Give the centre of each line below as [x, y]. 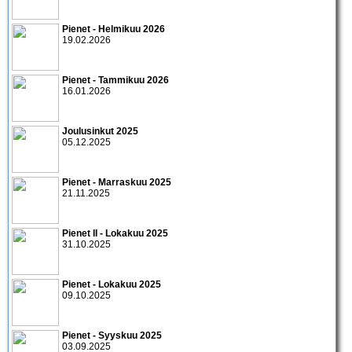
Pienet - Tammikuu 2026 [115, 81]
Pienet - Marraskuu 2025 [117, 183]
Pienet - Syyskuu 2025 [112, 336]
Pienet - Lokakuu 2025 [112, 285]
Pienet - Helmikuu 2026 [114, 29]
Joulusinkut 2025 [100, 132]
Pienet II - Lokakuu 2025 [115, 234]
